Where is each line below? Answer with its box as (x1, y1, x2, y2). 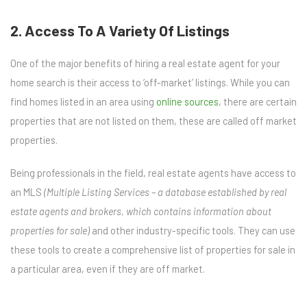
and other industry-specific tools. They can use (92, 224, 295, 236)
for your (245, 57, 280, 69)
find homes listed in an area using (10, 95, 156, 108)
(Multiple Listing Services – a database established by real (44, 186, 286, 198)
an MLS (10, 186, 44, 198)
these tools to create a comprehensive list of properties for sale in (10, 243, 295, 256)
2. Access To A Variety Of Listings (10, 21, 230, 39)
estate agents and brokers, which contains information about (10, 205, 271, 217)
